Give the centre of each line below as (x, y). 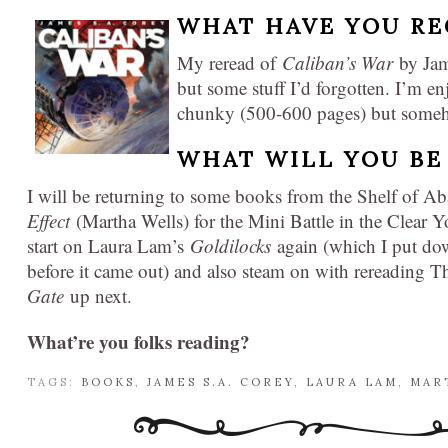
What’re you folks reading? (138, 341)
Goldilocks (233, 245)
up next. (101, 295)
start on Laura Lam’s (108, 245)
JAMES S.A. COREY (220, 381)
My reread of (229, 62)
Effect (48, 220)
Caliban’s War (340, 62)
